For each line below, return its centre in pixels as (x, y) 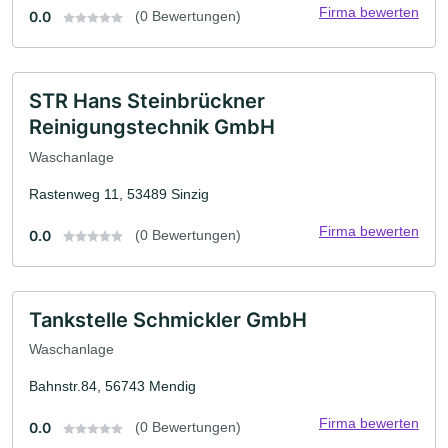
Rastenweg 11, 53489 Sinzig (119, 193)
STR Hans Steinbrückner (147, 100)
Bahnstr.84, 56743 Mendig (112, 386)
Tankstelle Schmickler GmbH (168, 319)
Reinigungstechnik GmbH (152, 126)
